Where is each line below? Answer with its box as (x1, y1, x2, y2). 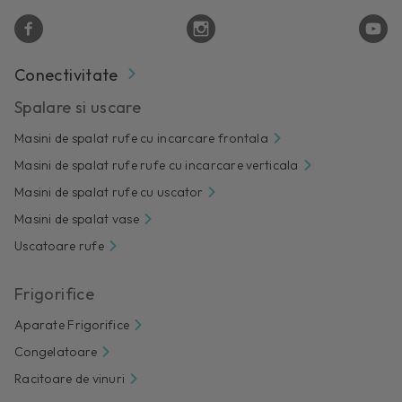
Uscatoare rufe (14, 237, 104, 254)
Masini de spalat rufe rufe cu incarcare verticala (14, 156, 299, 173)
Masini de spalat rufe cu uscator (14, 183, 203, 200)
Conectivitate (14, 64, 118, 85)
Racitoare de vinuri (14, 370, 126, 387)
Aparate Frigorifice (14, 316, 130, 333)
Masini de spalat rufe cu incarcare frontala (14, 129, 269, 146)
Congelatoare (14, 343, 98, 360)
